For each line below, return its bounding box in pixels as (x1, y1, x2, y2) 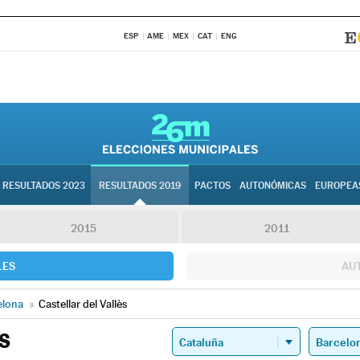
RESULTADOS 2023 (2, 180, 85, 191)
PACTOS (194, 180, 231, 191)
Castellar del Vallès (39, 297, 127, 310)
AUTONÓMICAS (239, 180, 306, 191)
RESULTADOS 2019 (99, 180, 181, 191)
